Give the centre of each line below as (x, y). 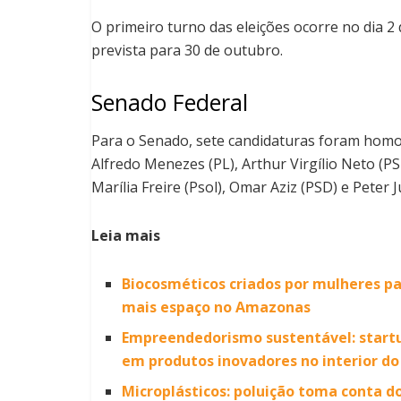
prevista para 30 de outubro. (187, 50)
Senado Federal (170, 102)
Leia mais (126, 236)
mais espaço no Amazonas (217, 307)
